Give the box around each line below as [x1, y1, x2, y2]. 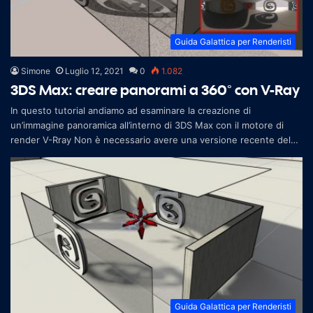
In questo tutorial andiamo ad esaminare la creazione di [10, 104, 251, 116]
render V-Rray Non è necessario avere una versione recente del [10, 133, 291, 145]
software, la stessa [10, 148, 94, 160]
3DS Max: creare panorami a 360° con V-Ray [10, 80, 300, 99]
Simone [21, 65, 50, 76]
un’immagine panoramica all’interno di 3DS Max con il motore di [10, 119, 284, 131]
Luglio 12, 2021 [65, 65, 124, 76]
